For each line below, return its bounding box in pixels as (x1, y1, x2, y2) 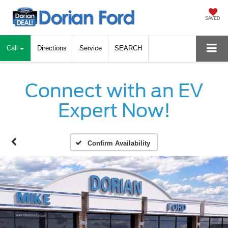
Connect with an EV (24, 79, 204, 102)
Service (79, 44, 102, 52)
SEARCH (115, 44, 142, 52)
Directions (37, 44, 67, 52)
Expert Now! (58, 99, 170, 122)
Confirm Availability (87, 139, 150, 147)
